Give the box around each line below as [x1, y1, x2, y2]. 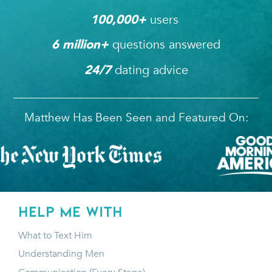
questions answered [112, 36, 220, 53]
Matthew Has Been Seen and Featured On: [24, 110, 248, 125]
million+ [63, 37, 112, 52]
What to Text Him [18, 228, 92, 242]
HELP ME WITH [18, 202, 123, 220]
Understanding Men [18, 247, 104, 261]
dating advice [110, 61, 188, 78]
